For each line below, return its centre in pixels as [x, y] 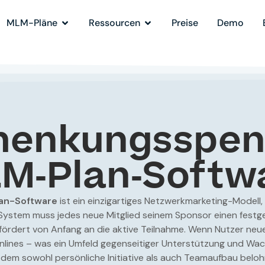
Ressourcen [115, 23]
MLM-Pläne [32, 23]
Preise [185, 23]
